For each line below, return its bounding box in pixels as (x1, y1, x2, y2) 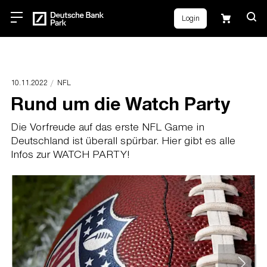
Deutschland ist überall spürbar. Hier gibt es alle (10, 133, 235, 148)
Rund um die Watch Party (10, 90, 230, 115)
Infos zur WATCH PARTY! (10, 147, 130, 162)
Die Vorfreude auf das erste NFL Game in (10, 119, 204, 134)
